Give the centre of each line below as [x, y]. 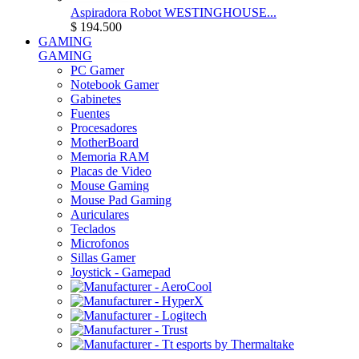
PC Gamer [97, 70]
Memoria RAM [110, 156]
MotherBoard [105, 142]
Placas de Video [111, 171]
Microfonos [100, 243]
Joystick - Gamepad [121, 272]
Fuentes [90, 113]
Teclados [93, 228]
